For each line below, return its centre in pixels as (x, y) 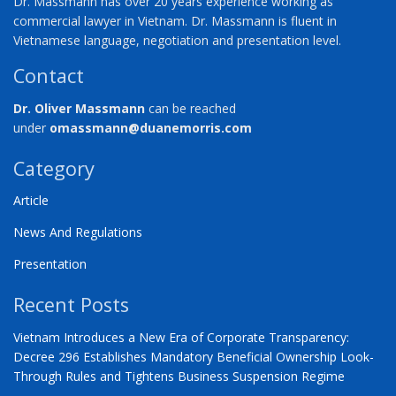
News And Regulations (78, 232)
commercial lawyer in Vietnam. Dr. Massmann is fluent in (175, 20)
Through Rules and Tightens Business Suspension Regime (179, 377)
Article (31, 201)
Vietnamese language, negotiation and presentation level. (177, 40)
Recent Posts (71, 305)
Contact (49, 75)
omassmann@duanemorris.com (151, 127)
